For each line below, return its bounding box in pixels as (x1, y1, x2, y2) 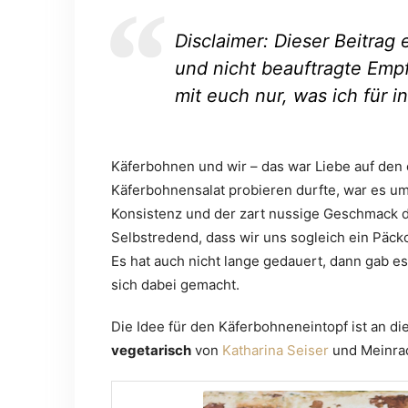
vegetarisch (111, 342, 191, 360)
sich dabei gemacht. (111, 276, 240, 294)
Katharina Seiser (222, 342, 329, 360)
